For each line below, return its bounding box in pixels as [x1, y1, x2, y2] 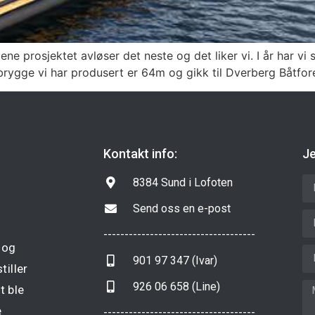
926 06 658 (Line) [133, 279, 221, 293]
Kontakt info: [103, 146, 177, 161]
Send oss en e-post [133, 201, 231, 215]
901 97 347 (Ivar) [133, 253, 218, 267]
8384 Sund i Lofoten [133, 175, 233, 189]
